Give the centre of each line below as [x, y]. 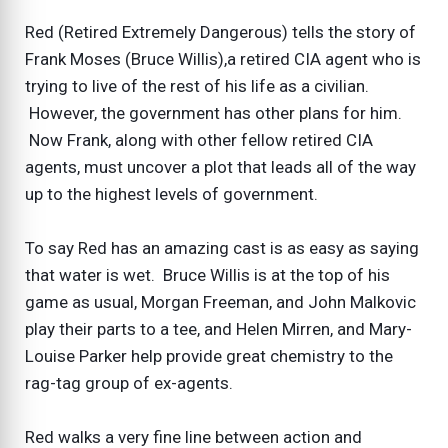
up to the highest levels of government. [171, 193]
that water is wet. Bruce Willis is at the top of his [207, 274]
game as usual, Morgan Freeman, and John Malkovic [220, 301]
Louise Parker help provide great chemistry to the [209, 355]
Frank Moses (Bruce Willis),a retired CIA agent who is [223, 58]
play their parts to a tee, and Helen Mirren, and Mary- [218, 328]
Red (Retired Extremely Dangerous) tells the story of [220, 31]
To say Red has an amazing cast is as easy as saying [222, 247]
